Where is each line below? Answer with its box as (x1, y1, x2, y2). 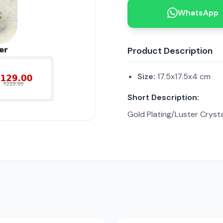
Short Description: (127, 92, 199, 103)
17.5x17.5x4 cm (155, 71, 211, 82)
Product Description (127, 45, 213, 57)
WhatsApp (177, 7, 219, 18)
